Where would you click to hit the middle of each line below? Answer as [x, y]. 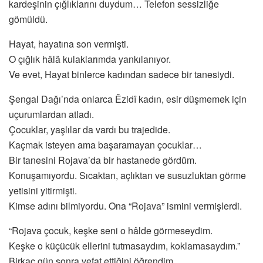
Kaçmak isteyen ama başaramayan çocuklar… [105, 145]
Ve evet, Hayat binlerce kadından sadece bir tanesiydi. [122, 75]
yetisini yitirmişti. [43, 191]
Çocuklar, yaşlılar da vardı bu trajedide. [90, 130]
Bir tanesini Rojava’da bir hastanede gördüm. [103, 160]
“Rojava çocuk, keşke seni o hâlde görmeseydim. [111, 231]
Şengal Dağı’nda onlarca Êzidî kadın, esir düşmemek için [128, 99]
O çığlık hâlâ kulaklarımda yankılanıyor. [90, 59]
